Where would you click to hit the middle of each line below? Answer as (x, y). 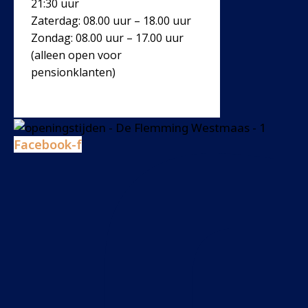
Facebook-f (48, 144)
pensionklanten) (73, 72)
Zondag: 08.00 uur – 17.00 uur (107, 38)
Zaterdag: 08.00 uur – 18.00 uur (111, 21)
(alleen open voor (76, 55)
